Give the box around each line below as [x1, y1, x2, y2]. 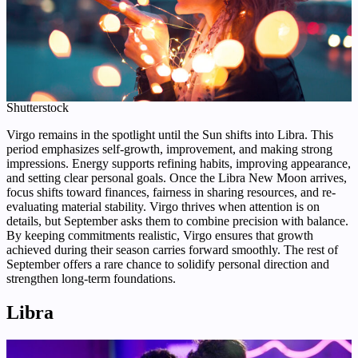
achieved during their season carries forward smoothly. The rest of [6, 243, 338, 257]
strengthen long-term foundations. [6, 272, 176, 286]
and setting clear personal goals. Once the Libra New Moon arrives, [6, 171, 347, 185]
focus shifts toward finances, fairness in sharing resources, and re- [6, 185, 336, 200]
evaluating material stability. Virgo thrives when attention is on [6, 200, 320, 214]
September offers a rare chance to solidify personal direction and [6, 257, 329, 272]
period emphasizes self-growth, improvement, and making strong [6, 142, 332, 157]
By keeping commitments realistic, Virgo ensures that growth [6, 229, 313, 243]
